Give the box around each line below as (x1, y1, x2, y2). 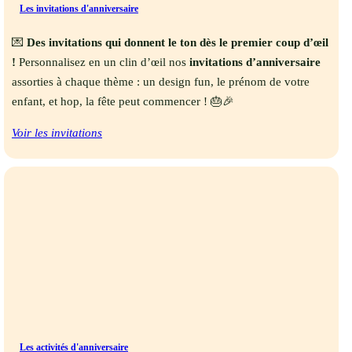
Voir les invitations (12, 126, 102, 140)
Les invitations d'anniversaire (20, 3, 138, 15)
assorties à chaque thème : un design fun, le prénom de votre (12, 75, 310, 89)
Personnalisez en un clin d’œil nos (16, 56, 189, 69)
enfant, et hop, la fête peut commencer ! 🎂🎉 (12, 95, 234, 108)
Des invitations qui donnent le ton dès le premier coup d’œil (27, 36, 328, 49)
